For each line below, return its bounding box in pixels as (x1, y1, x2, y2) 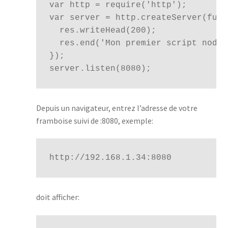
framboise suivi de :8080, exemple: (36, 115, 153, 126)
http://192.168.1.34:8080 (49, 153, 172, 163)
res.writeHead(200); (49, 25, 156, 35)
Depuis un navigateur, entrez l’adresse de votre (36, 102, 197, 113)
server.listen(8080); (49, 64, 151, 73)
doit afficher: (36, 191, 79, 202)
